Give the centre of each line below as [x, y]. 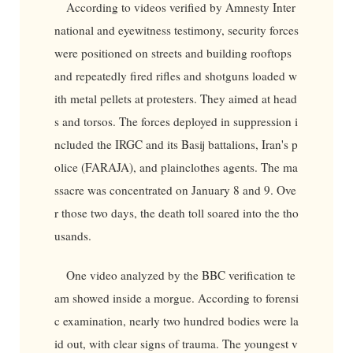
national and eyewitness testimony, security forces [176, 30]
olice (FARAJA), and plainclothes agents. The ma [176, 167]
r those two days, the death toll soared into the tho [176, 213]
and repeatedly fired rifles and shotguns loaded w [175, 76]
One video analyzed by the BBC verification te [181, 275]
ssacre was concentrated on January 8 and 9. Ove [175, 190]
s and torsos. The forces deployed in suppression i [176, 122]
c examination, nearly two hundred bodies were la [176, 321]
